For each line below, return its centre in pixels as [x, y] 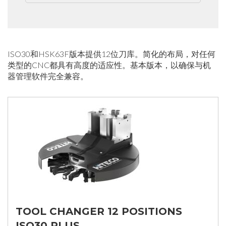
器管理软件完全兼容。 [48, 76]
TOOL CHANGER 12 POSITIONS [99, 211]
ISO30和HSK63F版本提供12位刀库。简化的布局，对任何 [111, 54]
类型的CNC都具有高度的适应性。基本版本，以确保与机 [109, 65]
